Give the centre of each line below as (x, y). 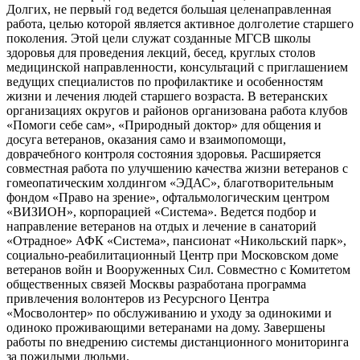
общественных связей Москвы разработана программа (156, 284)
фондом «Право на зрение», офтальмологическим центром (168, 197)
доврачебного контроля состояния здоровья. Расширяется (164, 153)
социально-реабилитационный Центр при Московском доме (172, 255)
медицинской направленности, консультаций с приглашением (177, 67)
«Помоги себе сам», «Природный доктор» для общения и (164, 125)
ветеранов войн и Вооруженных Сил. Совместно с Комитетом (178, 269)
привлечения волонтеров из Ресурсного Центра (138, 298)
